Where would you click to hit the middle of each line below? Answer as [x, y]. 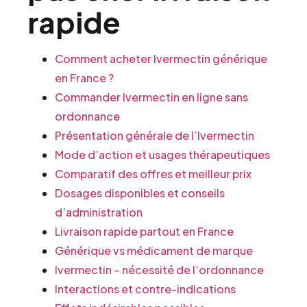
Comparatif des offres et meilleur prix [153, 173]
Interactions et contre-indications [145, 288]
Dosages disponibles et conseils [140, 193]
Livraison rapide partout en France [144, 231]
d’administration [99, 212]
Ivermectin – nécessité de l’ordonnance [159, 269]
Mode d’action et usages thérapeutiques [162, 154]
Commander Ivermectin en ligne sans [151, 97]
